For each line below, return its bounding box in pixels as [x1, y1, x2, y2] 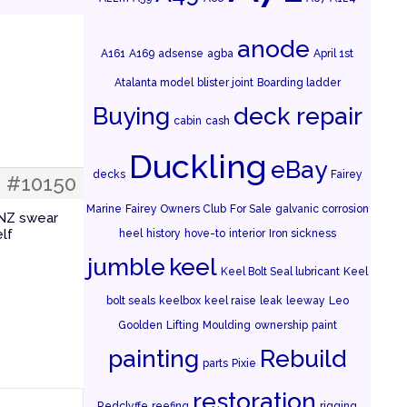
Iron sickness [268, 227, 336, 240]
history [145, 227, 181, 240]
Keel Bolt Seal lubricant [220, 265, 340, 278]
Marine [85, 203, 122, 215]
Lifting [165, 319, 199, 332]
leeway [285, 294, 325, 307]
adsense [158, 47, 203, 60]
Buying [92, 102, 170, 130]
